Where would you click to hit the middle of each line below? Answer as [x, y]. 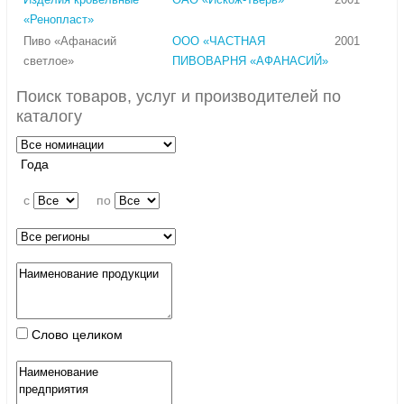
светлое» [49, 61]
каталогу [49, 117]
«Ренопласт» [59, 20]
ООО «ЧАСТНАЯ [219, 41]
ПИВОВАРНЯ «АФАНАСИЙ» [250, 61]
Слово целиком [75, 335]
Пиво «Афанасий [70, 41]
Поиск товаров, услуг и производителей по [178, 97]
